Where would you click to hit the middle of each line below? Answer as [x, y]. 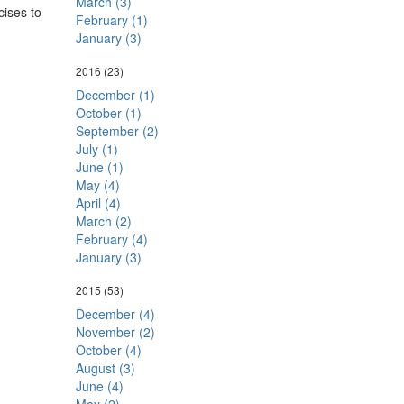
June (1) [99, 167]
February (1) [111, 20]
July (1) [96, 149]
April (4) [98, 203]
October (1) [108, 113]
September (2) [117, 131]
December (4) [115, 314]
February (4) [111, 239]
